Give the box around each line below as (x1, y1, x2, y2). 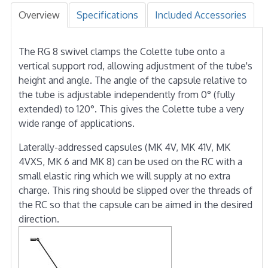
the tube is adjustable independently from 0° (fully (18, 88, 235, 100)
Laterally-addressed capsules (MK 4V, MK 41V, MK (18, 141, 230, 153)
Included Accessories (154, 8, 246, 21)
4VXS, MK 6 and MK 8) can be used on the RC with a (18, 155, 242, 167)
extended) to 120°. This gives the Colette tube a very (18, 102, 244, 115)
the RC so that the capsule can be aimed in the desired (18, 198, 252, 211)
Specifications (76, 8, 138, 21)
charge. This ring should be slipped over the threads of (18, 184, 252, 196)
